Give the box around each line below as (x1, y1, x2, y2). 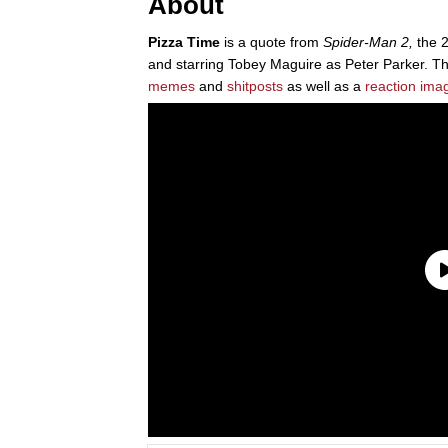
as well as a (283, 77, 365, 94)
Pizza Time (148, 33, 220, 50)
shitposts (227, 77, 283, 94)
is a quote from (220, 33, 323, 50)
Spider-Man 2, (323, 33, 413, 50)
